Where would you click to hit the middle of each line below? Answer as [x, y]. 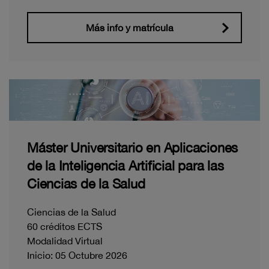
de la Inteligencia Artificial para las [125, 166]
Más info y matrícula [130, 27]
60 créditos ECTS [65, 227]
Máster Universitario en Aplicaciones [133, 148]
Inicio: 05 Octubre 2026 [77, 255]
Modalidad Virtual [65, 241]
